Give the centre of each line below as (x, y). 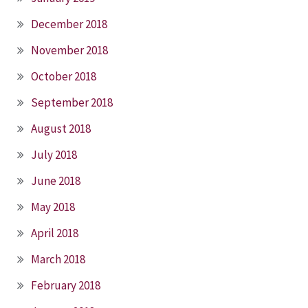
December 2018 (69, 24)
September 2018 (72, 102)
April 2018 (55, 233)
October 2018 (64, 76)
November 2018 (69, 50)
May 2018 (53, 207)
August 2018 (61, 128)
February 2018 (66, 285)
